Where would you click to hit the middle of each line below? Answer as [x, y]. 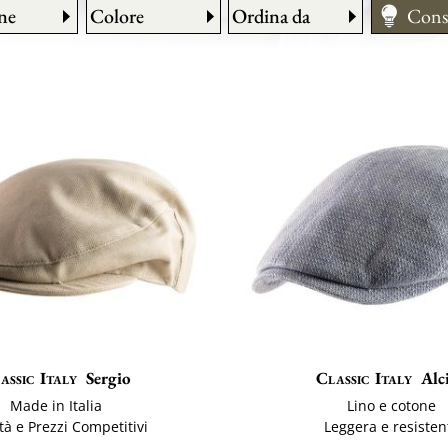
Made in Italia [55, 406]
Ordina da [271, 16]
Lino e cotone [392, 406]
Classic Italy [364, 378]
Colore [117, 16]
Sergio [108, 378]
